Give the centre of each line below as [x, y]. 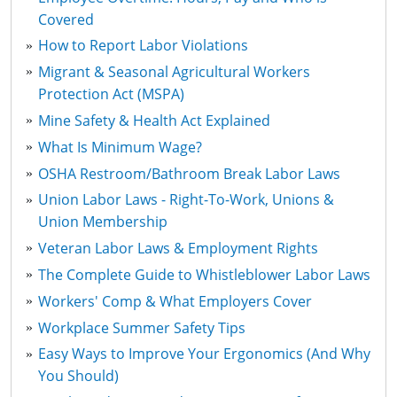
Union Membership [103, 222]
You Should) [79, 376]
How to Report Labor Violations [144, 46]
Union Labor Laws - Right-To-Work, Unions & [187, 200]
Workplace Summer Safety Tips [142, 327]
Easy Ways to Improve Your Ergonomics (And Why [205, 354]
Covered [66, 19]
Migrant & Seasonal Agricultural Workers [175, 72]
